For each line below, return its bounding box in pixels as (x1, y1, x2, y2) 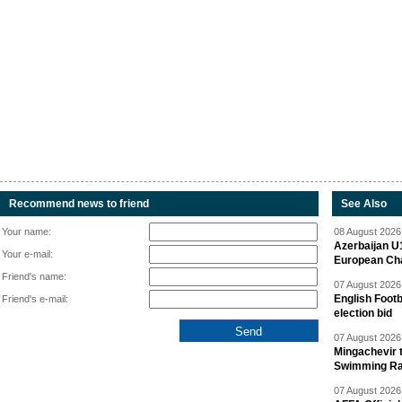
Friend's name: (2, 271, 66, 282)
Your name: (2, 226, 51, 237)
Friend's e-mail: (2, 293, 68, 304)
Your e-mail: (2, 249, 53, 259)
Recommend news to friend (9, 197, 149, 210)
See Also (341, 197, 387, 210)
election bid (334, 307, 392, 319)
